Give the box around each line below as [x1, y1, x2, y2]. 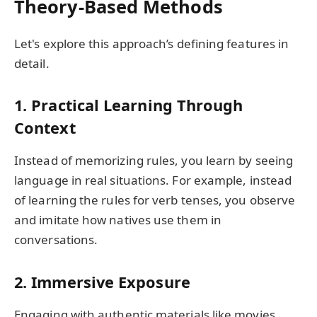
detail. [14, 54, 50, 71]
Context [14, 117, 76, 139]
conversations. [14, 231, 98, 248]
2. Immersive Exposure [14, 271, 190, 292]
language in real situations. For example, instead [14, 172, 292, 189]
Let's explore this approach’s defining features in [14, 35, 289, 52]
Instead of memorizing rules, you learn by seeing [14, 152, 294, 169]
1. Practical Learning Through [14, 95, 243, 116]
